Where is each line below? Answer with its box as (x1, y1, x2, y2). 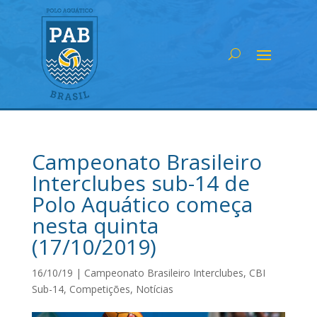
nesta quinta (31, 210, 158, 240)
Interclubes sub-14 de (31, 168, 250, 197)
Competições (69, 282, 130, 296)
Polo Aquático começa (31, 189, 253, 219)
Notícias (135, 282, 173, 296)
